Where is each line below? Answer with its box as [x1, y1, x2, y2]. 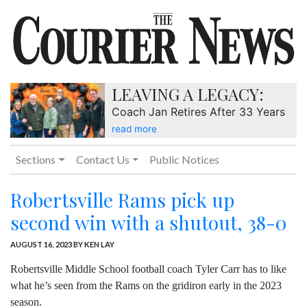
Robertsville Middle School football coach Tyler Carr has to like [10, 263, 286, 275]
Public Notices [149, 153, 220, 167]
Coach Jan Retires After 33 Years [111, 105, 285, 119]
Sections [16, 153, 56, 167]
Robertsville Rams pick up [10, 187, 234, 213]
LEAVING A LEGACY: [111, 83, 264, 106]
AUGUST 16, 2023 [10, 240, 72, 249]
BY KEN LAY [72, 240, 114, 249]
